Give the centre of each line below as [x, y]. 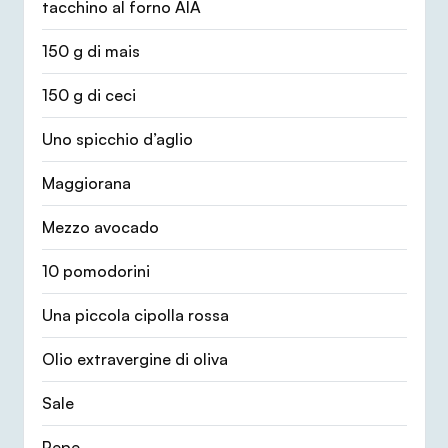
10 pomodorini [95, 271]
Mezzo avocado [100, 227]
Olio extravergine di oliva [134, 359]
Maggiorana [86, 183]
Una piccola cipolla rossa [135, 315]
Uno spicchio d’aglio [117, 139]
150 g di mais [90, 51]
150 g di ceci [88, 95]
